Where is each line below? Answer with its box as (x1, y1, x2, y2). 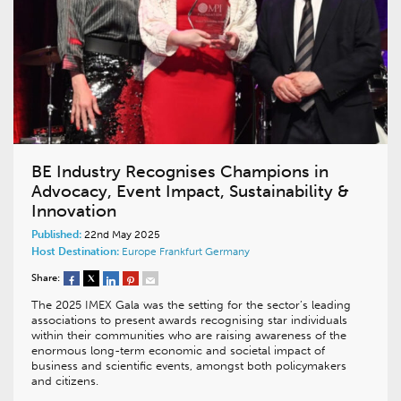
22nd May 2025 (81, 227, 160, 241)
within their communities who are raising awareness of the (31, 328, 346, 342)
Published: (31, 227, 81, 241)
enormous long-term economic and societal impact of (31, 343, 325, 357)
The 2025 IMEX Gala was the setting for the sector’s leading (31, 297, 351, 311)
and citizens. (31, 373, 98, 388)
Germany (205, 244, 250, 258)
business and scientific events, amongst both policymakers (31, 358, 346, 372)
